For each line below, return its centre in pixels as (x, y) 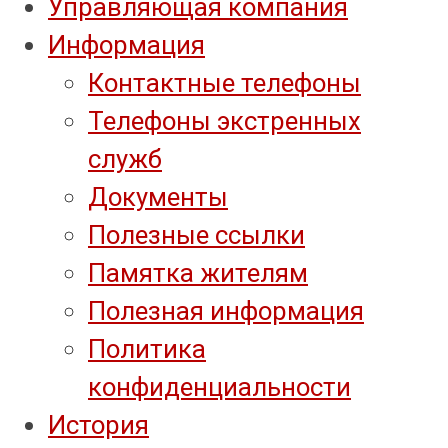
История (98, 424)
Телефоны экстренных (224, 120)
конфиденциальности (219, 386)
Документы (158, 196)
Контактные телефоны (224, 82)
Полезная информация (226, 310)
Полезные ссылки (196, 234)
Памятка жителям (198, 272)
